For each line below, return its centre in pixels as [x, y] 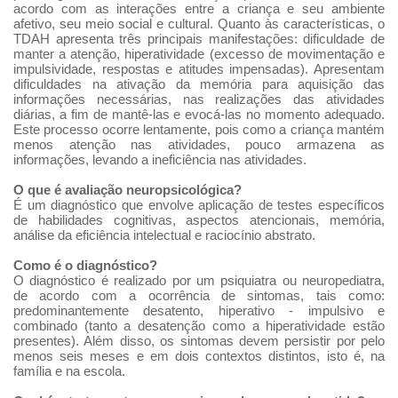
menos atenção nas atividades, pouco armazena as [199, 144]
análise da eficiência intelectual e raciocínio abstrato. [164, 235]
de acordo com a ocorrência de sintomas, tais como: [199, 295]
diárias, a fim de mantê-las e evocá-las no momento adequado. [199, 114]
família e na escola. [71, 371]
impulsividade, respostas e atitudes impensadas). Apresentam [199, 69]
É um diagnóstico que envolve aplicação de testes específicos [199, 205]
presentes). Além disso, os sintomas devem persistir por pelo [199, 341]
